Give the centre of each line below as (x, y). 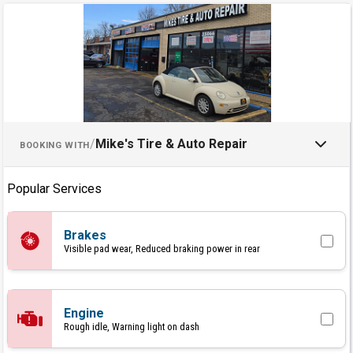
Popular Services (54, 189)
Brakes (85, 235)
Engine (84, 313)
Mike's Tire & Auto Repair (172, 144)
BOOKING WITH (55, 145)
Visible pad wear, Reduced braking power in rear (162, 248)
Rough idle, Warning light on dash (132, 326)
